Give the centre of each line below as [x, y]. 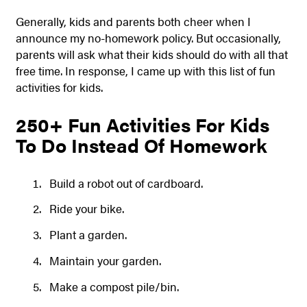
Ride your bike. [86, 209]
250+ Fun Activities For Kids [142, 125]
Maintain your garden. [105, 261]
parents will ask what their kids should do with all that [151, 54]
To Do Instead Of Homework [141, 145]
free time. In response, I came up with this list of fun [145, 71]
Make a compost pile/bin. [114, 286]
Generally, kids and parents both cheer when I [133, 22]
